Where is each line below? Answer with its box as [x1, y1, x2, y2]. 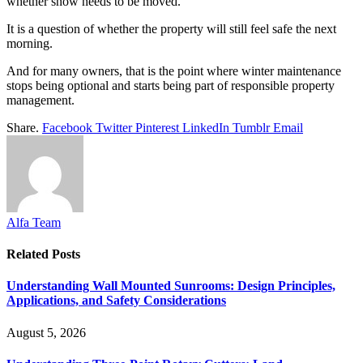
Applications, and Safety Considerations [6, 293, 226, 308]
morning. [6, 36, 53, 50]
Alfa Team [6, 215, 61, 229]
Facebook [42, 120, 92, 135]
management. [6, 92, 75, 107]
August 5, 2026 [6, 325, 86, 340]
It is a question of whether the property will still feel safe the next [6, 21, 336, 36]
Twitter [96, 120, 132, 135]
